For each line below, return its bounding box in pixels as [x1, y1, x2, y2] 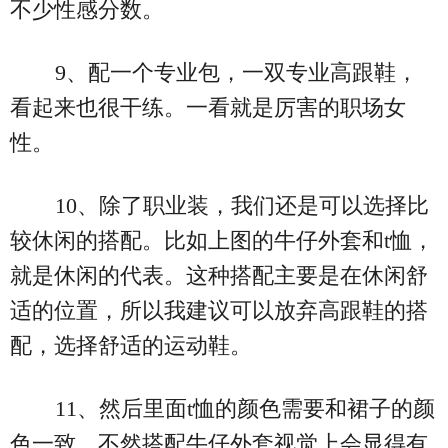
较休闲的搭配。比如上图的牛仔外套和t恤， [10, 227, 434, 253]
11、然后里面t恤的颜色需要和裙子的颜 [54, 395, 435, 421]
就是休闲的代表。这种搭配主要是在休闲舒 [10, 262, 428, 288]
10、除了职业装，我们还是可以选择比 [54, 192, 429, 218]
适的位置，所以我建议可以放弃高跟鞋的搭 [10, 297, 428, 323]
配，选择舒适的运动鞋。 [10, 332, 252, 358]
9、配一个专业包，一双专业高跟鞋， [54, 59, 418, 85]
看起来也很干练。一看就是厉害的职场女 [10, 94, 406, 120]
